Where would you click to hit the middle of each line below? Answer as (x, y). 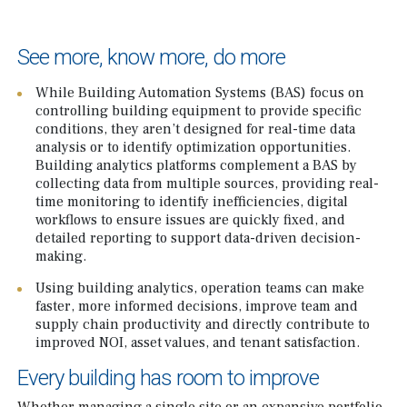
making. (61, 256)
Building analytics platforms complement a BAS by (196, 165)
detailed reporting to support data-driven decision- (198, 238)
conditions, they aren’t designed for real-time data (195, 129)
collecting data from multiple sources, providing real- (207, 183)
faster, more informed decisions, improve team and (197, 306)
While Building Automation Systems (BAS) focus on (200, 92)
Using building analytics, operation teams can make (200, 288)
